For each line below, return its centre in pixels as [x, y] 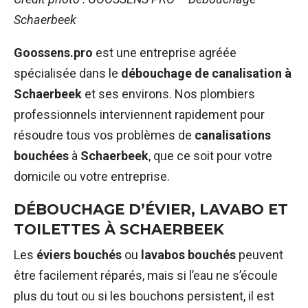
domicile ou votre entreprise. [92, 176]
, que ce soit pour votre [210, 155]
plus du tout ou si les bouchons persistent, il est [144, 296]
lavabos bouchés [188, 254]
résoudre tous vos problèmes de [104, 135]
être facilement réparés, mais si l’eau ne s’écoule [146, 275]
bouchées [41, 155]
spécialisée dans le [67, 73]
